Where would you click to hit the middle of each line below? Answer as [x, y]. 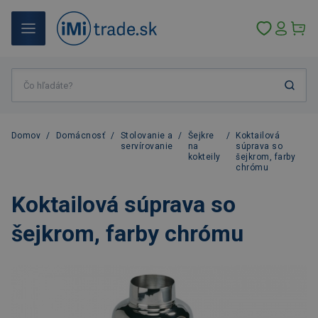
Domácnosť [81, 136]
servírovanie [147, 146]
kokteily [204, 157]
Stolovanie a [147, 136]
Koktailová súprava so [124, 205]
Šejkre [201, 136]
